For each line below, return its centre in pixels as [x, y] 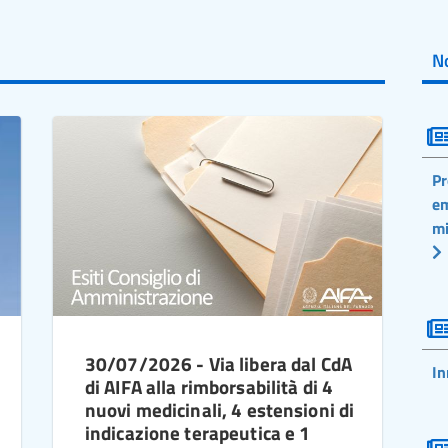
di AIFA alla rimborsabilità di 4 [209, 386]
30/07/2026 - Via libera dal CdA [218, 363]
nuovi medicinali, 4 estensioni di [219, 409]
